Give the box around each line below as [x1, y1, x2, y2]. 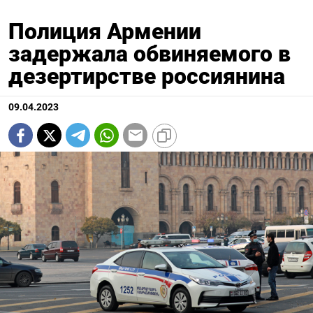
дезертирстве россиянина [8, 63, 285, 90]
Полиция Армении [8, 18, 201, 45]
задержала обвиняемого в [8, 41, 291, 68]
